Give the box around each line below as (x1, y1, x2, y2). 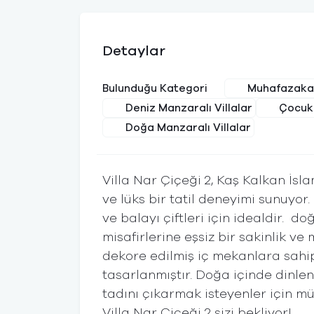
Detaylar (102, 44, 165, 58)
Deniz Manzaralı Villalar (125, 102, 252, 114)
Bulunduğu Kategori (102, 83, 207, 94)
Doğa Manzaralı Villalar (125, 122, 251, 133)
